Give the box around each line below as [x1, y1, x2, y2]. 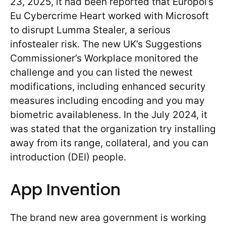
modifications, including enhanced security [10, 80, 206, 92]
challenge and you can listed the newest [10, 66, 193, 78]
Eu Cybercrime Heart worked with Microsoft [10, 10, 209, 22]
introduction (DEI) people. [10, 151, 126, 163]
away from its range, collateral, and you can [10, 137, 208, 149]
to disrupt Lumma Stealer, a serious [10, 24, 171, 36]
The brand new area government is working [10, 212, 206, 224]
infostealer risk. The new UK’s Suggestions [10, 38, 202, 50]
